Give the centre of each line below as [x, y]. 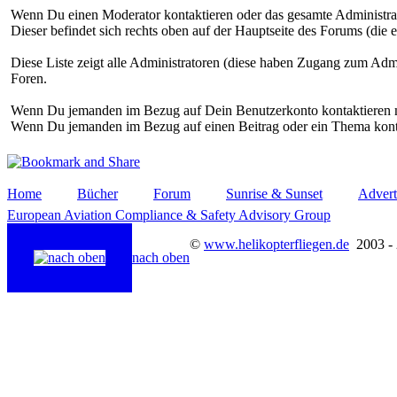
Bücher [97, 193]
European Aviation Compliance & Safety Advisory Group [169, 214]
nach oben [161, 257]
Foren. [29, 78]
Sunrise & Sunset [274, 193]
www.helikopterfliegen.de [276, 244]
